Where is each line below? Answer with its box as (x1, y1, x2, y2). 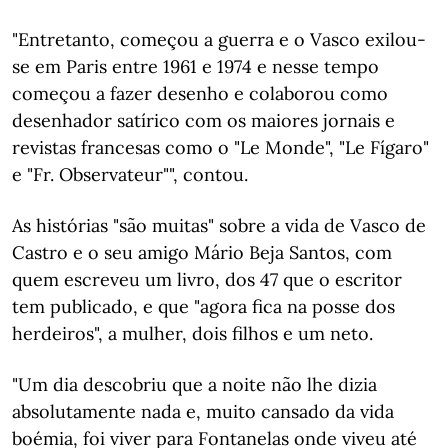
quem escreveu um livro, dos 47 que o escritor (12, 268, 402, 291)
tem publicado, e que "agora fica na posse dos (12, 295, 395, 318)
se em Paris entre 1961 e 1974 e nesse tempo (12, 55, 379, 78)
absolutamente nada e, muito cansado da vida (12, 400, 394, 423)
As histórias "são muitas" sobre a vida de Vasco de (12, 214, 426, 237)
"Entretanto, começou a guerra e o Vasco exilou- (12, 28, 426, 51)
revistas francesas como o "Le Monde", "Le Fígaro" (12, 136, 429, 159)
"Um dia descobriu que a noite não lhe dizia (12, 373, 377, 396)
